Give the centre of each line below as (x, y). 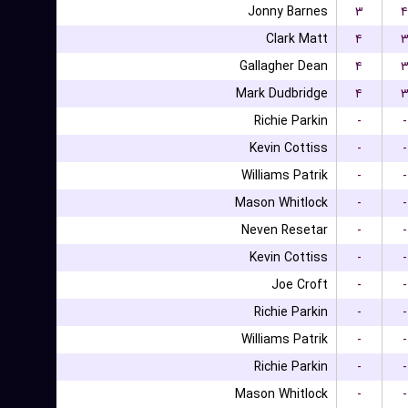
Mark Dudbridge (281, 94)
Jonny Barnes (287, 12)
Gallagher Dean (283, 66)
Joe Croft (299, 285)
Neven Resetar (284, 230)
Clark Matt (296, 39)
